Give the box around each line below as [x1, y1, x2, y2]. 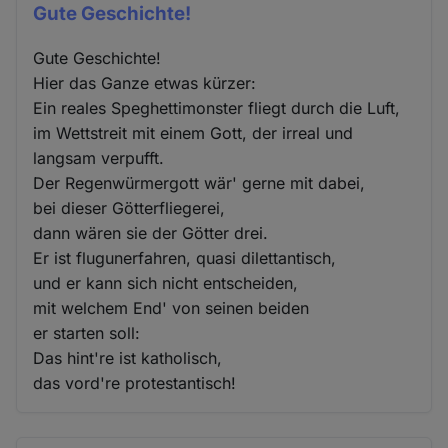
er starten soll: [33, 323, 141, 344]
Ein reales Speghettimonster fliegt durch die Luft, [33, 98, 401, 119]
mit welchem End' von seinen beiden [33, 298, 310, 319]
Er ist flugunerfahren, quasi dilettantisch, [33, 248, 337, 269]
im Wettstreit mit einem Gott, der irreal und [33, 123, 354, 144]
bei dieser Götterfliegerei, [33, 198, 226, 219]
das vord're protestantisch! [33, 373, 237, 394]
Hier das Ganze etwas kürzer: [33, 73, 257, 94]
